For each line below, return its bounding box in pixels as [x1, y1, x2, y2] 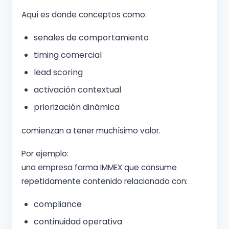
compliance [34, 198, 82, 211]
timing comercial [34, 49, 102, 61]
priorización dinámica [34, 101, 120, 113]
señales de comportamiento [34, 32, 149, 44]
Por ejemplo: [21, 148, 68, 159]
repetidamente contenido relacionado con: [21, 176, 188, 187]
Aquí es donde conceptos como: [21, 9, 147, 20]
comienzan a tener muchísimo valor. [21, 125, 161, 136]
